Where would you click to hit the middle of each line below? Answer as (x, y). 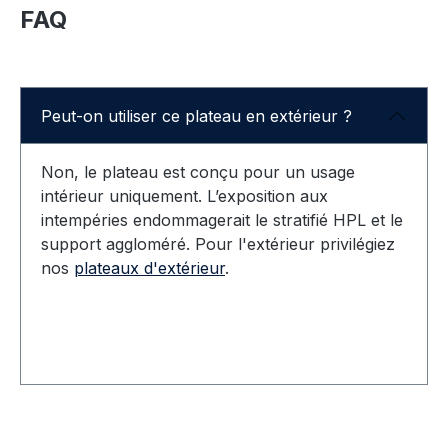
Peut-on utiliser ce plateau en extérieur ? (196, 115)
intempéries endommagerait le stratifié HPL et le (222, 219)
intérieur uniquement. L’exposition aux (184, 195)
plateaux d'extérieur (149, 267)
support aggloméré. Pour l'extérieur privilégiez (218, 243)
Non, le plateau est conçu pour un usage (198, 171)
